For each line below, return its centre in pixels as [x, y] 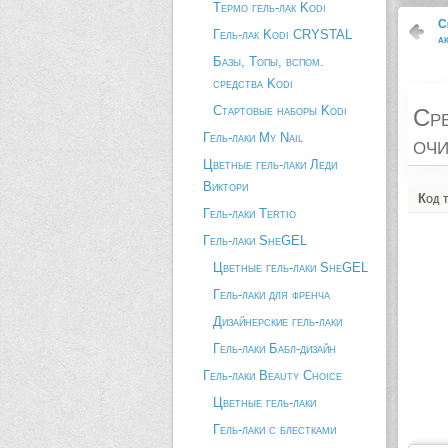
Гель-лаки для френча [271, 294]
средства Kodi [253, 83]
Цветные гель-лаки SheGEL [290, 267]
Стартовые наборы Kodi [280, 110]
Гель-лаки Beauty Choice [272, 375]
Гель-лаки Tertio [249, 213]
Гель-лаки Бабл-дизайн [274, 348]
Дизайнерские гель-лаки [277, 321]
